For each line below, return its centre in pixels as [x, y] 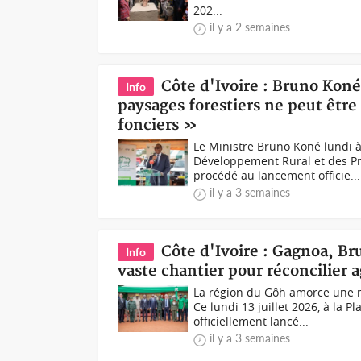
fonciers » [158, 125]
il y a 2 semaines [250, 27]
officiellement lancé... [251, 321]
